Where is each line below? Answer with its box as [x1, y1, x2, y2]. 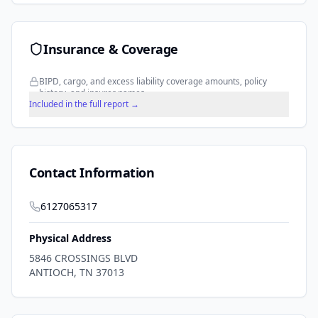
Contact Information [29, 164, 155, 182]
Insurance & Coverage [43, 40, 178, 58]
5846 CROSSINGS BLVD [29, 251, 138, 265]
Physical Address [29, 231, 111, 246]
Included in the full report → [29, 98, 139, 111]
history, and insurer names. [39, 87, 147, 99]
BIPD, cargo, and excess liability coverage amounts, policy [39, 75, 267, 88]
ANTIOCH [29, 265, 74, 280]
